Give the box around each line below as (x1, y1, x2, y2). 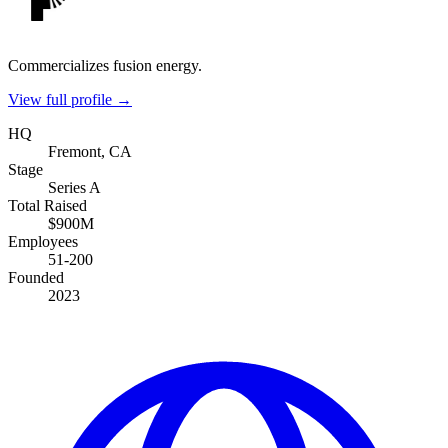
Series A (48, 178, 101, 196)
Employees (8, 232, 78, 250)
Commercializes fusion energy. (8, 56, 202, 74)
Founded (8, 268, 64, 286)
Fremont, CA (48, 142, 132, 160)
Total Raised (8, 196, 87, 214)
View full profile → (8, 90, 132, 108)
